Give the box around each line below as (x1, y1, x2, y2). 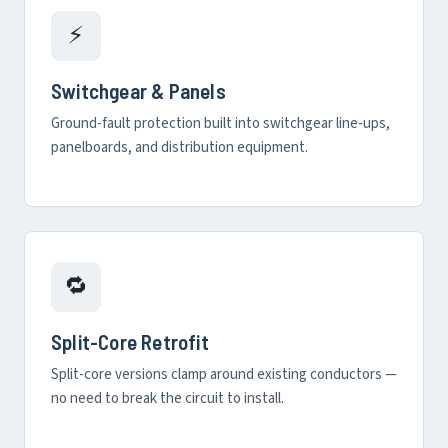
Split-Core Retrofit (51, 329, 209, 354)
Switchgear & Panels (51, 78, 226, 103)
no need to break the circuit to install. (51, 388, 284, 409)
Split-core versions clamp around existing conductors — (51, 364, 397, 385)
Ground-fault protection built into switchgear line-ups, (51, 113, 390, 134)
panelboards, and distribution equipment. (51, 137, 308, 158)
